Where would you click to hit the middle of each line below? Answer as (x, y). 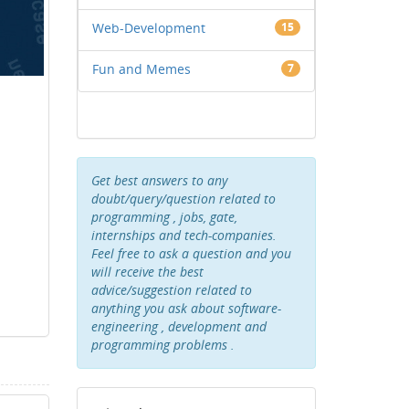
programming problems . (163, 345)
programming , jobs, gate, (164, 217)
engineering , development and (178, 326)
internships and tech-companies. (184, 235)
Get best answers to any (159, 180)
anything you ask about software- (186, 308)
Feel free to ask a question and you (191, 253)
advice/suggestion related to (171, 290)
